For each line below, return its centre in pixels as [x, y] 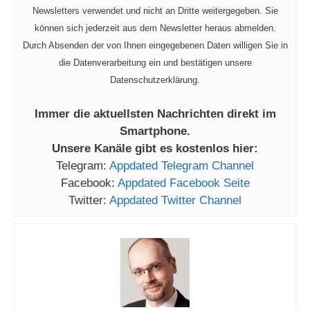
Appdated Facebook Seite [183, 183]
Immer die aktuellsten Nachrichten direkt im [155, 114]
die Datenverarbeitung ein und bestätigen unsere [155, 63]
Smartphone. [155, 131]
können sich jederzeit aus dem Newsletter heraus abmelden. [155, 28]
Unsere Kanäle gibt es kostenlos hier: [155, 149]
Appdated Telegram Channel [182, 166]
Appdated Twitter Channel [175, 201]
